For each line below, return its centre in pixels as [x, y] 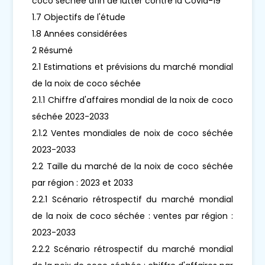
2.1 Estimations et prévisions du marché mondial [132, 67]
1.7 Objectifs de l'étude [79, 17]
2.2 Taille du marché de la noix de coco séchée [132, 166]
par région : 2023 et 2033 [83, 182]
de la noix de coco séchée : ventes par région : [132, 216]
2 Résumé [53, 50]
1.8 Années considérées [80, 33]
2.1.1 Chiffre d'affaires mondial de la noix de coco [132, 100]
